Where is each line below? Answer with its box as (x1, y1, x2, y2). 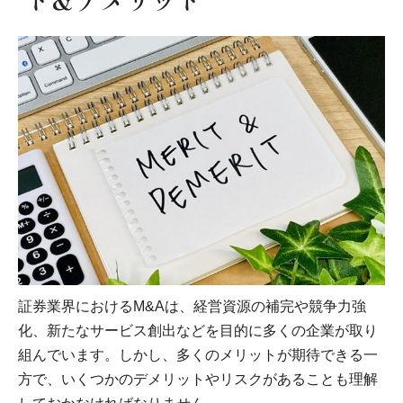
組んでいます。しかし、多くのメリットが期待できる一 (18, 346, 378, 363)
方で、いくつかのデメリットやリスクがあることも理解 (18, 371, 378, 387)
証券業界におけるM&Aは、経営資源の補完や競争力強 (18, 298, 366, 314)
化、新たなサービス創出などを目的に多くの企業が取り (18, 322, 378, 338)
